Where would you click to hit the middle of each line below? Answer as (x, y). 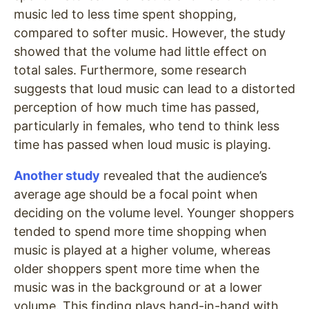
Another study (57, 176)
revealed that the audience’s (183, 176)
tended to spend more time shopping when (140, 232)
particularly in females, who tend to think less (147, 126)
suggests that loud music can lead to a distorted (154, 89)
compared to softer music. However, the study (150, 33)
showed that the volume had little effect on (140, 52)
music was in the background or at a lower (138, 288)
